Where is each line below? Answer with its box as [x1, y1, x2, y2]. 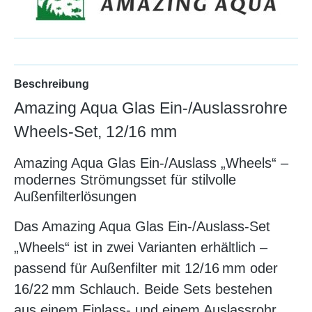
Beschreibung [14, 78, 89, 91]
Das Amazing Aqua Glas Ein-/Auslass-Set [14, 219, 270, 235]
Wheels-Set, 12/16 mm [14, 123, 177, 141]
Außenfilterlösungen [14, 189, 136, 205]
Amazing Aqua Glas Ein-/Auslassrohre [14, 99, 288, 118]
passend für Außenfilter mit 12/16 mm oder [14, 260, 278, 276]
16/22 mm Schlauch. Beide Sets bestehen [14, 281, 272, 297]
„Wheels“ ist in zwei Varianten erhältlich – [14, 240, 267, 256]
